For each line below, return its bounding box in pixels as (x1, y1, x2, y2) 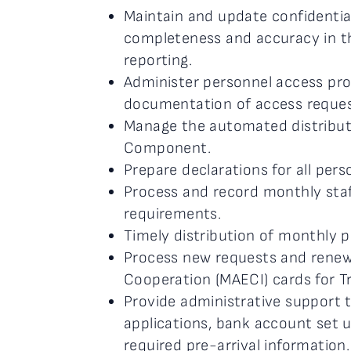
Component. (124, 139, 212, 157)
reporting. (124, 51, 193, 70)
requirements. (124, 204, 222, 223)
